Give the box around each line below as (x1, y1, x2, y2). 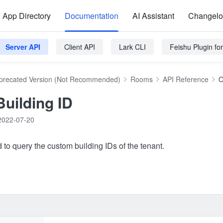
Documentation (65, 10, 118, 21)
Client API (64, 42, 95, 52)
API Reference (163, 74, 209, 84)
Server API (5, 42, 40, 52)
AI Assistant (132, 10, 174, 21)
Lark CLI (119, 42, 146, 52)
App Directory (2, 10, 51, 21)
